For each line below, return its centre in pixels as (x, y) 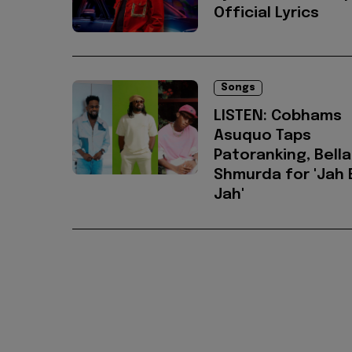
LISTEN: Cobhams (278, 116)
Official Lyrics (266, 13)
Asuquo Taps (262, 136)
